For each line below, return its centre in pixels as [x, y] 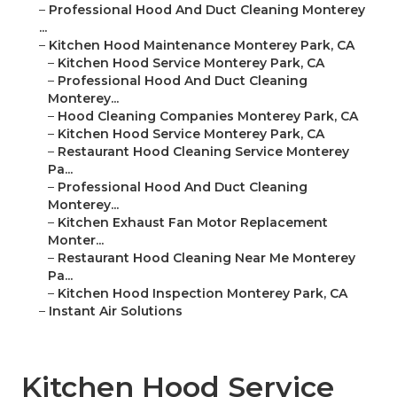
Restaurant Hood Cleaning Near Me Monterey [206, 258]
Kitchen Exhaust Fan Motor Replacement [193, 223]
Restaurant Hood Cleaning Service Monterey [203, 152]
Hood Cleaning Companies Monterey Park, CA [208, 117]
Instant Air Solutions [116, 311]
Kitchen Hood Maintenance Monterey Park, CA [202, 46]
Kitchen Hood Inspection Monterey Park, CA [202, 294]
